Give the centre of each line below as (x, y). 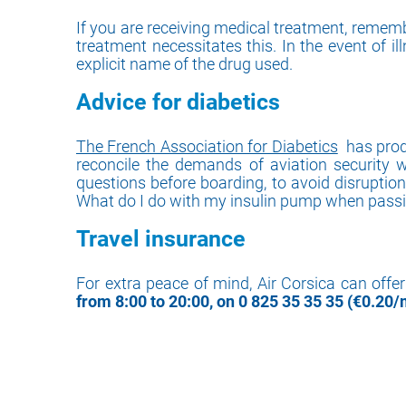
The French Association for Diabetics (207, 146)
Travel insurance (161, 239)
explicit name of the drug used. (184, 64)
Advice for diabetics (181, 102)
